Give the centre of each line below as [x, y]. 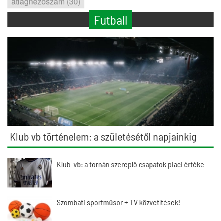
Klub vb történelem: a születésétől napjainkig [103, 136]
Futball [110, 19]
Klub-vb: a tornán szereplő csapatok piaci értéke [130, 164]
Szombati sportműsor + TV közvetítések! [119, 202]
